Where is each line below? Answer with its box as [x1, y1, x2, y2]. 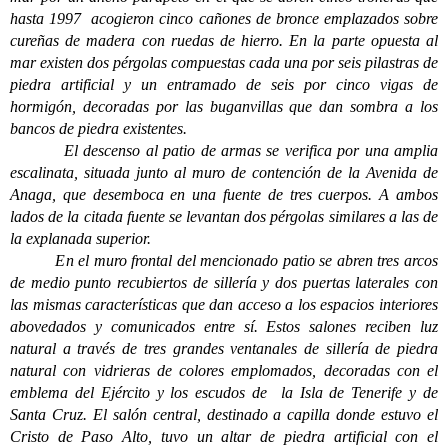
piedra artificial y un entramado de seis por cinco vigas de [10, 76, 438, 93]
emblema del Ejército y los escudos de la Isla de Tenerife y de [10, 384, 438, 401]
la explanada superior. [10, 230, 151, 247]
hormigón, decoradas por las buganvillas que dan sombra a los [10, 98, 438, 115]
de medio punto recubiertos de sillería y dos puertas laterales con [10, 274, 438, 291]
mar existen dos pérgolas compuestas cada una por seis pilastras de [10, 54, 438, 71]
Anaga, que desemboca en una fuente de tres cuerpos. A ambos [10, 186, 438, 203]
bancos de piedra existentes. [10, 120, 187, 137]
